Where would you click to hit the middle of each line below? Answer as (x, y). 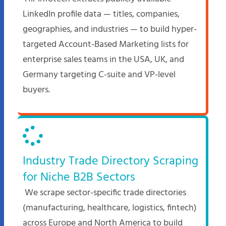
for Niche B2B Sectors (79, 172)
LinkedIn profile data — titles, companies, (101, 9)
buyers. (36, 85)
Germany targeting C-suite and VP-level (99, 70)
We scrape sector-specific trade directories (104, 188)
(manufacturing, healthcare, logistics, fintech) (110, 203)
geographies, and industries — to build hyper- (110, 24)
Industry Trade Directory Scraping (110, 156)
